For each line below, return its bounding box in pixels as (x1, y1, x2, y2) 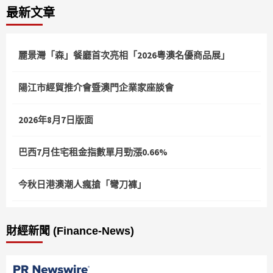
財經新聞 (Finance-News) (6, 225, 134, 238)
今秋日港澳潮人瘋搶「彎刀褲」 (18, 179, 146, 191)
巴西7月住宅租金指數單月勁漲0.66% (18, 146, 168, 158)
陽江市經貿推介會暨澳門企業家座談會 (18, 82, 174, 94)
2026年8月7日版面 (18, 114, 93, 126)
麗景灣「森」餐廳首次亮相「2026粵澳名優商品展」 (18, 49, 230, 62)
